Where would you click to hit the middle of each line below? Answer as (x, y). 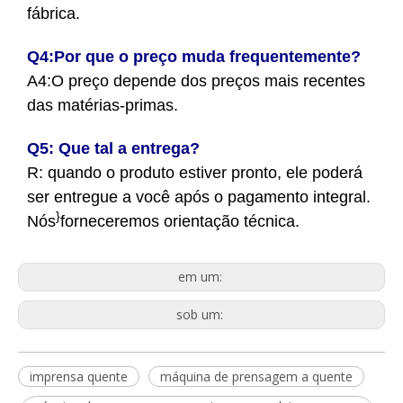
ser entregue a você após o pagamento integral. (199, 197)
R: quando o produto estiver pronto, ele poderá (195, 172)
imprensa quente (79, 376)
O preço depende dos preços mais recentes (208, 81)
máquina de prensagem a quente (256, 376)
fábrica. (54, 13)
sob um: (201, 314)
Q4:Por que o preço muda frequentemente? (194, 56)
